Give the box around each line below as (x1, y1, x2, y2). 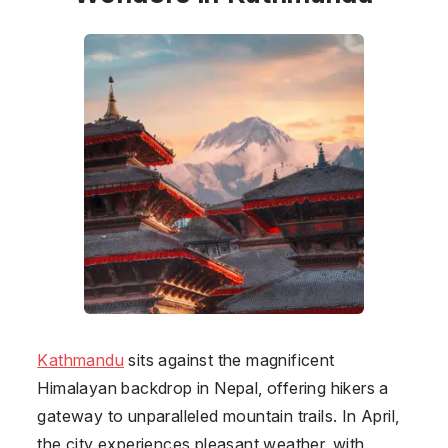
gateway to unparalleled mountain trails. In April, (37, 405, 400, 426)
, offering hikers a (258, 377, 389, 398)
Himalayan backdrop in (37, 377, 215, 398)
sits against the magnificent (123, 349, 335, 370)
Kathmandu (37, 349, 124, 370)
